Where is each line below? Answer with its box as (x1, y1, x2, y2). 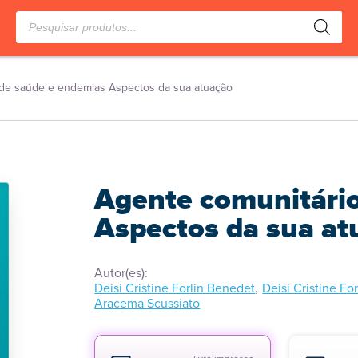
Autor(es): (94, 264, 149, 282)
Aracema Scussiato (94, 294, 201, 312)
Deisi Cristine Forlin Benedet (94, 279, 256, 297)
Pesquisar (15, 8, 69, 26)
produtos (15, 22, 65, 41)
